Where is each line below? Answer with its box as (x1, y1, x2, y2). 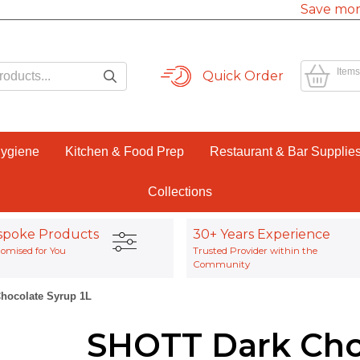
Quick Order (202, 67, 284, 84)
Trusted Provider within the (193, 245, 317, 256)
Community (193, 259, 250, 270)
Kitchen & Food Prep (64, 145, 184, 158)
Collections (148, 185, 212, 198)
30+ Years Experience (193, 227, 330, 242)
